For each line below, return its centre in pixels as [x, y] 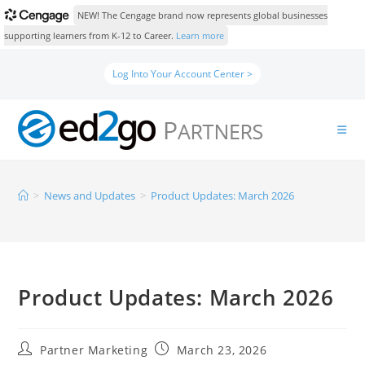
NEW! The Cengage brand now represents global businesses [202, 15]
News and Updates [90, 196]
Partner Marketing [94, 350]
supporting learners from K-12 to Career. [90, 35]
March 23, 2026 [222, 350]
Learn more [200, 35]
